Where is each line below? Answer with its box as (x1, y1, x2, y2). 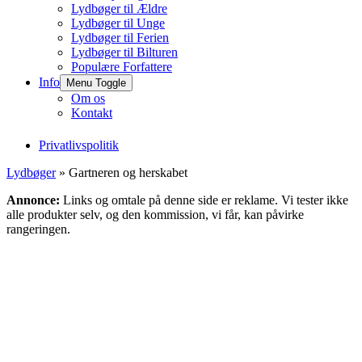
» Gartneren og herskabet (56, 166, 187, 179)
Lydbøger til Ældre (71, 2, 167, 15)
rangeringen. (6, 222, 70, 236)
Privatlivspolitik (39, 138, 119, 152)
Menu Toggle (66, 77, 126, 89)
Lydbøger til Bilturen (71, 45, 178, 59)
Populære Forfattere (71, 60, 172, 74)
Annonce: (6, 193, 60, 207)
